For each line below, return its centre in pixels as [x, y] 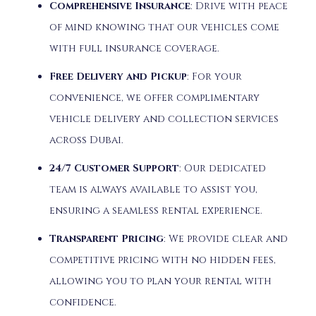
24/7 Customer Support [114, 168]
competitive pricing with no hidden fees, [163, 260]
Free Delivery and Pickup [118, 76]
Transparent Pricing [107, 238]
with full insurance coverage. [134, 48]
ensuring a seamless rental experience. [156, 210]
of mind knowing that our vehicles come [164, 27]
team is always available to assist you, [153, 189]
